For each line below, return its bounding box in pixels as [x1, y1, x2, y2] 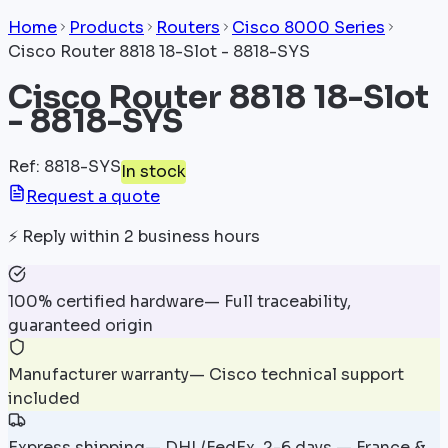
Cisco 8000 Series [232, 17, 385, 38]
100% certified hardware [8, 290, 204, 312]
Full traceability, [224, 290, 351, 312]
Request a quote [26, 185, 160, 207]
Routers [156, 17, 220, 38]
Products [69, 17, 144, 38]
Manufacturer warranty [8, 363, 189, 385]
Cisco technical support [209, 363, 404, 385]
